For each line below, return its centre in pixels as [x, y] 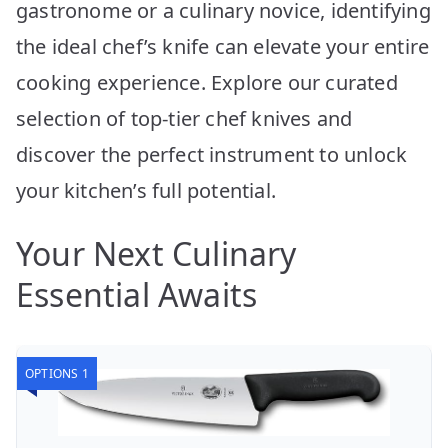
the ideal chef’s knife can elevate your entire [223, 46]
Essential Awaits [137, 294]
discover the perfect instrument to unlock [212, 154]
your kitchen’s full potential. [146, 190]
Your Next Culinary [156, 253]
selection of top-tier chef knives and [184, 118]
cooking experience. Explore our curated [207, 82]
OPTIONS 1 [57, 373]
